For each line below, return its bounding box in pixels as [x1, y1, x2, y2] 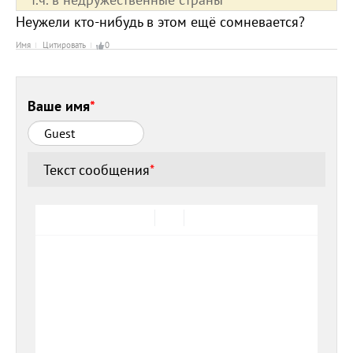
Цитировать [43, 39, 86, 50]
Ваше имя [28, 97, 91, 116]
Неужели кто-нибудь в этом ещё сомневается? [16, 12, 305, 31]
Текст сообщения [43, 160, 150, 179]
